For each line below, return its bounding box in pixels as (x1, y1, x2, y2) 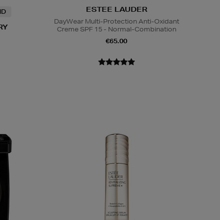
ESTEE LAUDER (85, 4, 147, 14)
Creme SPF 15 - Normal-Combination (56, 25, 176, 33)
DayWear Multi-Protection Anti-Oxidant (54, 17, 179, 26)
